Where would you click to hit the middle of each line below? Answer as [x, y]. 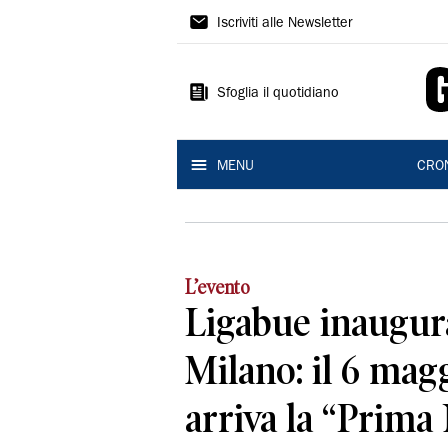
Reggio [224, 95]
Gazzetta [236, 19]
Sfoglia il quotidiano [278, 94]
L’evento [217, 286]
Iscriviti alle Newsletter [284, 24]
